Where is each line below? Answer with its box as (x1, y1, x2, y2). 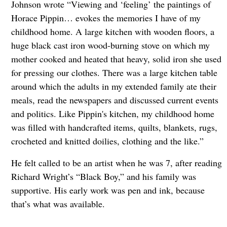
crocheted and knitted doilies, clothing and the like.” (11, 135, 207, 147)
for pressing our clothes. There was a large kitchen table (11, 66, 217, 79)
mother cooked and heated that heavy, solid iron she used (11, 53, 221, 65)
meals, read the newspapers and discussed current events (11, 94, 218, 106)
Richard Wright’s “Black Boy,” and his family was (11, 170, 196, 183)
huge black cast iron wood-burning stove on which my (11, 39, 210, 52)
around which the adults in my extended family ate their (11, 80, 216, 93)
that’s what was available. (11, 198, 108, 210)
